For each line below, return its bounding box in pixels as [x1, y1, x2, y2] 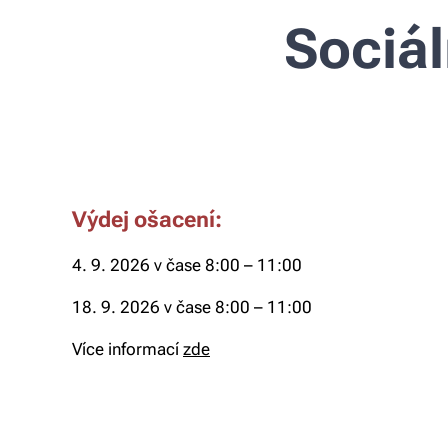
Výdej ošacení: [72, 206, 222, 232]
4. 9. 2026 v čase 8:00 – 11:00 [72, 255, 302, 275]
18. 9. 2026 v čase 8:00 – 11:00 [72, 297, 316, 317]
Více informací [72, 339, 183, 359]
